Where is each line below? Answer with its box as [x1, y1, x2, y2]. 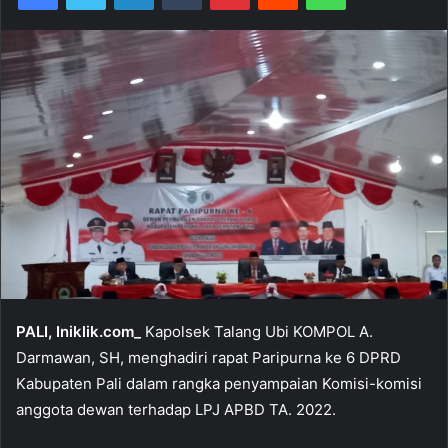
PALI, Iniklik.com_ [16, 322, 141, 342]
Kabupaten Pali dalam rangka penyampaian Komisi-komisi [16, 374, 422, 394]
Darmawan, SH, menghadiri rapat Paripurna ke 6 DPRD [16, 348, 401, 368]
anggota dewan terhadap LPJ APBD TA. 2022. [16, 400, 336, 420]
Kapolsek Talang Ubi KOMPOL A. [141, 322, 373, 342]
